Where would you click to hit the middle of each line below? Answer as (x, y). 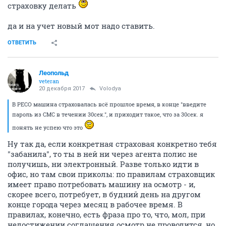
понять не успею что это (48, 128)
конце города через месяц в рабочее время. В (95, 205)
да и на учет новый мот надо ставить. (81, 26)
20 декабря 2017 (62, 89)
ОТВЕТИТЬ (22, 43)
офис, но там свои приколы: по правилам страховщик (111, 174)
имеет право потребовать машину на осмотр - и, (101, 184)
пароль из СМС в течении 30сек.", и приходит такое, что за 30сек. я (108, 115)
